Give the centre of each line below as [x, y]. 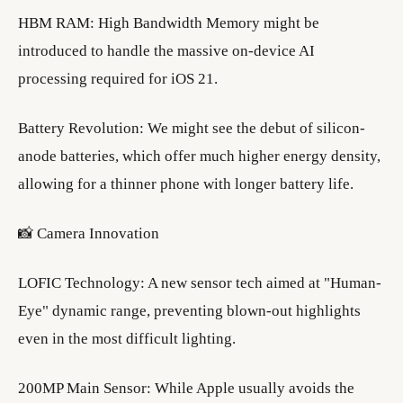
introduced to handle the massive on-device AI [166, 51]
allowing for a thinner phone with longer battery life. [186, 184]
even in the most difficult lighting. [127, 339]
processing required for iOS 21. [118, 79]
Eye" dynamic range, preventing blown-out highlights [189, 311]
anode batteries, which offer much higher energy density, [199, 156]
